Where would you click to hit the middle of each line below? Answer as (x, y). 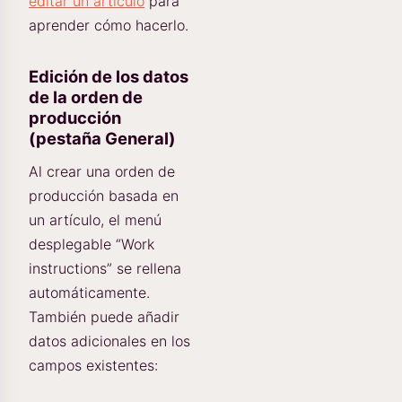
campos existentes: (93, 365)
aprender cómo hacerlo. (109, 25)
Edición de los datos (109, 76)
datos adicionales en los (109, 341)
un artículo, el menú (95, 220)
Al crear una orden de (102, 171)
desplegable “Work (92, 244)
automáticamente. (89, 293)
